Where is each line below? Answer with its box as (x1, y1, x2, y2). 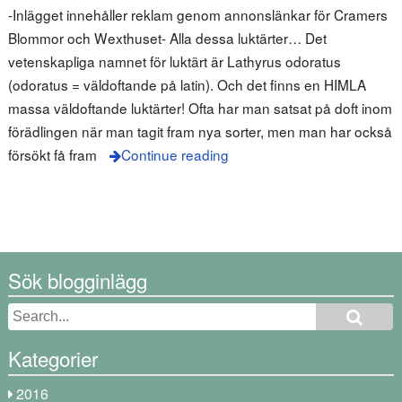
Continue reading (120, 144, 229, 165)
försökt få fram (7, 144, 97, 165)
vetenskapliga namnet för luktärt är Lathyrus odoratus (7, 51, 341, 72)
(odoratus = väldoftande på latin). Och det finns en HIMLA (7, 74, 366, 95)
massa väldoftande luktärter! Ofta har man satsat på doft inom (7, 98, 392, 118)
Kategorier (7, 344, 98, 373)
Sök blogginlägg (7, 265, 147, 294)
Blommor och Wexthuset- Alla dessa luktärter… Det (7, 28, 327, 48)
